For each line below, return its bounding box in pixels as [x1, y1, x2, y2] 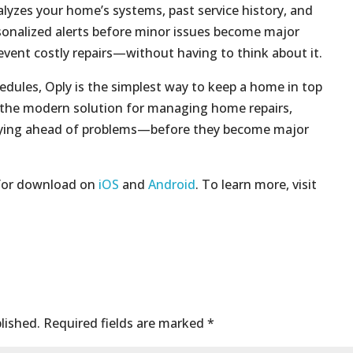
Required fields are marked [43, 314, 207, 332]
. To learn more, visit [195, 175, 317, 193]
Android [148, 175, 195, 193]
